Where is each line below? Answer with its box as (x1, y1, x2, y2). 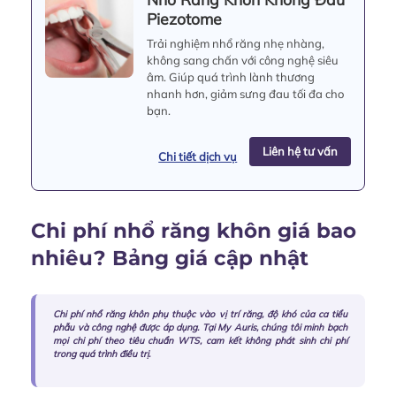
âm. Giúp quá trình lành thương (147, 70, 315, 85)
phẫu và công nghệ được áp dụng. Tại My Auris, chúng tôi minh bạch (53, 322, 347, 334)
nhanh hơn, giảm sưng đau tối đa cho (147, 87, 344, 102)
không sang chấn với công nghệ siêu (147, 53, 339, 68)
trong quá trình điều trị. (53, 348, 150, 361)
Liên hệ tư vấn (262, 144, 338, 159)
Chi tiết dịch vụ (158, 149, 238, 164)
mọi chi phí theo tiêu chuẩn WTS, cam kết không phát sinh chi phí (53, 335, 347, 347)
